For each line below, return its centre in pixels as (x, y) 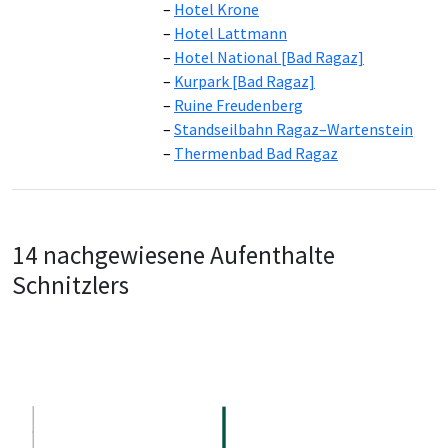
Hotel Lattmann (230, 32)
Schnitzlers (70, 284)
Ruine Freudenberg (238, 104)
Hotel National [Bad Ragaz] (269, 56)
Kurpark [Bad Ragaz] (244, 80)
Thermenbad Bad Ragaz (256, 152)
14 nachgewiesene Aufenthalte (173, 254)
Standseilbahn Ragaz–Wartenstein (293, 128)
